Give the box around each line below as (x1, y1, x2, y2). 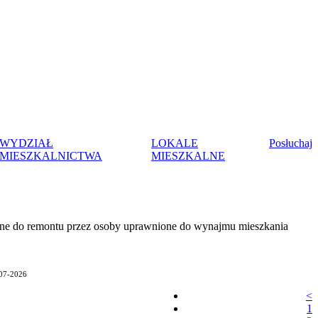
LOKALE (151, 137, 198, 150)
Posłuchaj (269, 137, 312, 150)
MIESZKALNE (151, 150, 225, 163)
